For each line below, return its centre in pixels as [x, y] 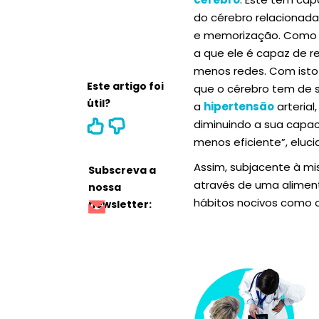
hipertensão [239, 106]
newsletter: [120, 204]
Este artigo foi [125, 86]
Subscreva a [122, 170]
